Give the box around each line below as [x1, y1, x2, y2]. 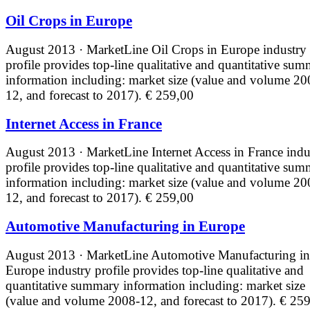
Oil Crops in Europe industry [152, 42, 307, 57]
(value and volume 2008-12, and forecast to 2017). [6, 293, 280, 308]
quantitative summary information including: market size [6, 277, 305, 293]
